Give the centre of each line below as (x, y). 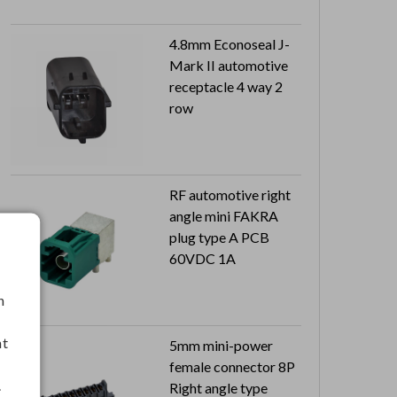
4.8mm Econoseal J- (230, 44)
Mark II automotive (229, 66)
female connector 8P (232, 367)
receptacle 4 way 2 (226, 87)
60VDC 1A (202, 259)
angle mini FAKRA (224, 216)
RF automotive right (230, 195)
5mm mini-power (221, 346)
